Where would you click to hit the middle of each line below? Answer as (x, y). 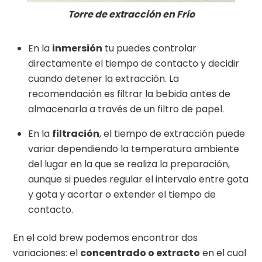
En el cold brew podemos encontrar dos (106, 238)
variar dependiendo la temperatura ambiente (134, 149)
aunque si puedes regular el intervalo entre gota (138, 179)
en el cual (223, 253)
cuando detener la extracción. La (104, 78)
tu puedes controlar (149, 48)
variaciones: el (47, 253)
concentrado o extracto (140, 253)
